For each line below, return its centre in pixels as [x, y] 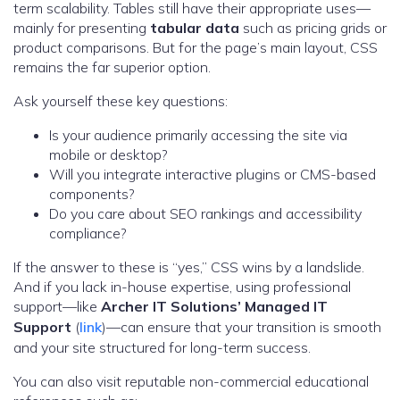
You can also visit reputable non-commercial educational [191, 382]
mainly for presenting [82, 28]
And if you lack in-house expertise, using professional [182, 287]
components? [92, 194]
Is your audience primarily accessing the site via [198, 135]
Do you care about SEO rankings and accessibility [205, 214]
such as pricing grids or [313, 28]
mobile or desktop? [108, 155]
